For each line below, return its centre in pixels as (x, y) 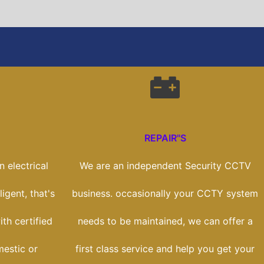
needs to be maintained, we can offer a (165, 221)
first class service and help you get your (165, 249)
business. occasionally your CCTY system (165, 194)
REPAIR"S (165, 138)
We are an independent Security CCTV (165, 166)
